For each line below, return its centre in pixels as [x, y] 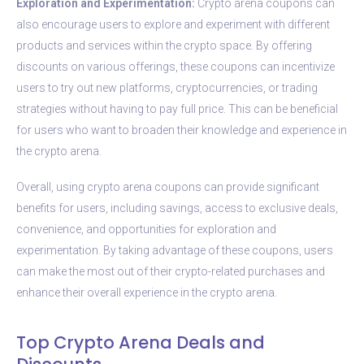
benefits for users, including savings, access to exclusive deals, [177, 208]
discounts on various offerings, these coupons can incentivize [175, 66]
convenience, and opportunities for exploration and [146, 229]
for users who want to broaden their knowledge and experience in [182, 130]
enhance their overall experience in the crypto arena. [147, 292]
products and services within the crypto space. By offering [164, 45]
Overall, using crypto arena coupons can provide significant [168, 186]
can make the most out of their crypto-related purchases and [171, 271]
